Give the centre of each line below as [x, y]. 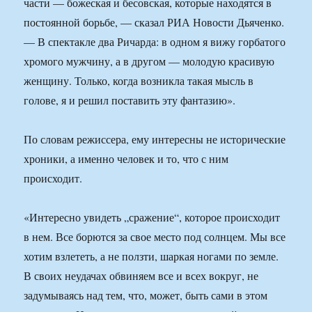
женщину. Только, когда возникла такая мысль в [139, 81]
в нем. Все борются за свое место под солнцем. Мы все [155, 237]
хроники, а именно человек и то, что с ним [126, 159]
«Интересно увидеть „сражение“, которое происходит [152, 217]
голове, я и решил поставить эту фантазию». [130, 100]
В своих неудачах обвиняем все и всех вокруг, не [141, 276]
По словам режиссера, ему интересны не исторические [155, 139]
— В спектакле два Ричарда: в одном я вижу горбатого [155, 42]
